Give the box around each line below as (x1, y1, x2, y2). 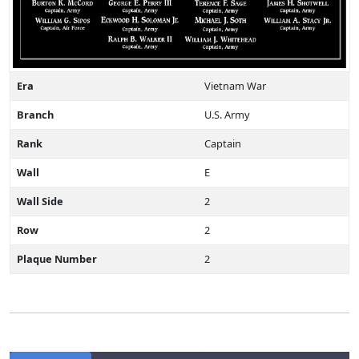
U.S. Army (204, 107, 250, 122)
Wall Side (17, 193, 63, 208)
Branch (17, 107, 54, 122)
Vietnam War (204, 78, 266, 93)
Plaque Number (17, 251, 97, 266)
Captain (204, 135, 241, 151)
